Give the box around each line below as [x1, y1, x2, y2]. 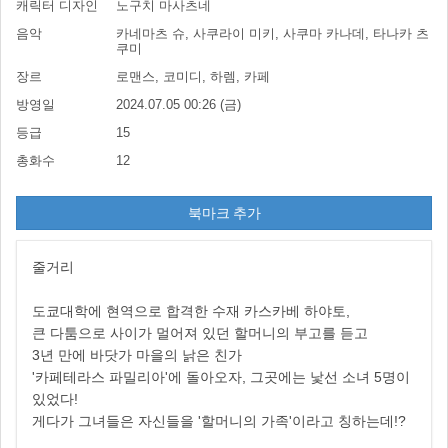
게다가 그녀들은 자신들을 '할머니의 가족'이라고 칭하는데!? [32, 413, 406, 429]
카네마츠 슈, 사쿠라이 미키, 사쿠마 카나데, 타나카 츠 [116, 26, 429, 41]
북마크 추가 [187, 205, 261, 221]
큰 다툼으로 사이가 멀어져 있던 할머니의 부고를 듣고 [32, 325, 368, 341]
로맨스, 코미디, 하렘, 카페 [116, 69, 270, 84]
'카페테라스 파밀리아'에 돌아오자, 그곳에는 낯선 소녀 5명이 [32, 369, 410, 385]
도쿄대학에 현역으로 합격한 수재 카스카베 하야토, [32, 303, 350, 319]
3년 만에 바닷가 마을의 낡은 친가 [32, 347, 242, 363]
